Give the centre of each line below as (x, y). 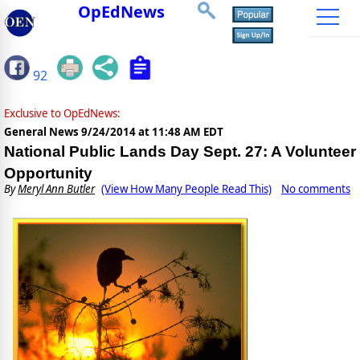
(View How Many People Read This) (186, 189)
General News (43, 132)
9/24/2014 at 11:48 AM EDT (152, 132)
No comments (316, 189)
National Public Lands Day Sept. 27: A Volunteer (180, 152)
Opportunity (48, 174)
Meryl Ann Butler (56, 189)
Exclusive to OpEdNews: (62, 114)
